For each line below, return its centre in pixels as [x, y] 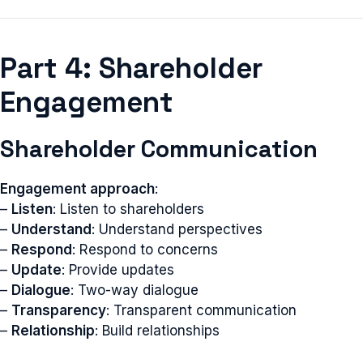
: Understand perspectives [177, 229]
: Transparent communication [201, 310]
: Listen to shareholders [128, 209]
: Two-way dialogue [135, 290]
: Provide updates [118, 270]
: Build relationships [157, 331]
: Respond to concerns [145, 250]
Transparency [59, 310]
